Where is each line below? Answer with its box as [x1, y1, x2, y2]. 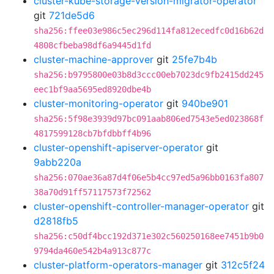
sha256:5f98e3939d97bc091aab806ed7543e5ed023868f [34, 114, 264, 124]
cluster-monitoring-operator [34, 97, 163, 109]
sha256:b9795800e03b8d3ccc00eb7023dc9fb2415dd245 [34, 70, 264, 80]
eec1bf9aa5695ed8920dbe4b [34, 84, 151, 94]
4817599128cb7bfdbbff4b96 [34, 128, 151, 138]
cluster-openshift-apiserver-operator [34, 141, 203, 154]
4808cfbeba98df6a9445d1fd [34, 40, 151, 50]
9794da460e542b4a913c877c [34, 246, 151, 256]
